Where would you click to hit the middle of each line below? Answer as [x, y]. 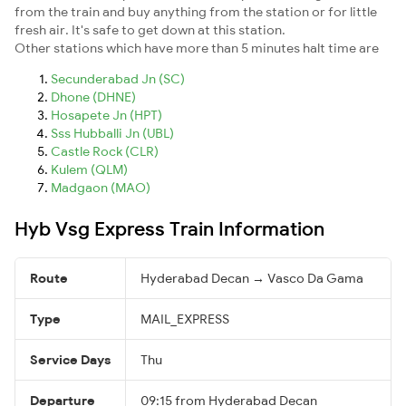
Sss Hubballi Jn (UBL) [112, 133]
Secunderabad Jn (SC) [118, 78]
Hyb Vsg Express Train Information [169, 228]
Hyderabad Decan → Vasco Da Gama [252, 278]
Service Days [70, 359]
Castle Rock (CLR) [105, 151]
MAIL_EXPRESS [185, 319]
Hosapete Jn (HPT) [106, 115]
